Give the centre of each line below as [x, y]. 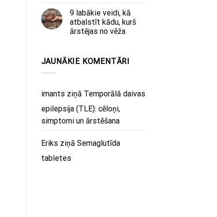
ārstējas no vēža [97, 31]
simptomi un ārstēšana [80, 121]
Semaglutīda [98, 143]
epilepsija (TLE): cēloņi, [80, 109]
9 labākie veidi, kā [100, 13]
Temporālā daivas [114, 94]
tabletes [56, 158]
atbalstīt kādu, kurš [103, 22]
